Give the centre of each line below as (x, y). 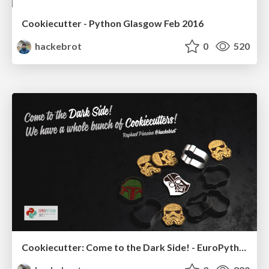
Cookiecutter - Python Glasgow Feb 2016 (113, 23)
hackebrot (58, 46)
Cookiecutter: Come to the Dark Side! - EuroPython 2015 (243, 247)
